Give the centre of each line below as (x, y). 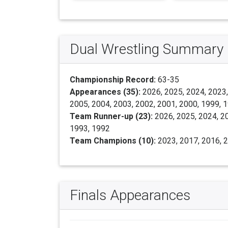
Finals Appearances (130, 195)
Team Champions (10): (113, 141)
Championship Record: (113, 80)
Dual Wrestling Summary (147, 49)
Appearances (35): (105, 92)
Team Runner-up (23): (111, 117)
